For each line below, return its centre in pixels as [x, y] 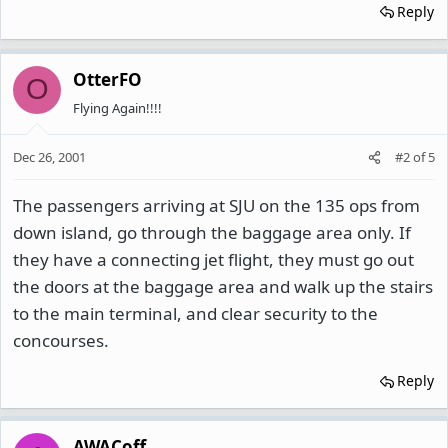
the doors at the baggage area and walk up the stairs [223, 286]
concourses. [61, 340]
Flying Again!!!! [117, 107]
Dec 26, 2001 [49, 157]
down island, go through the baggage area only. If [212, 232]
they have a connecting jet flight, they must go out [213, 259]
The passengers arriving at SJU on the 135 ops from [216, 205]
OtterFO [107, 79]
